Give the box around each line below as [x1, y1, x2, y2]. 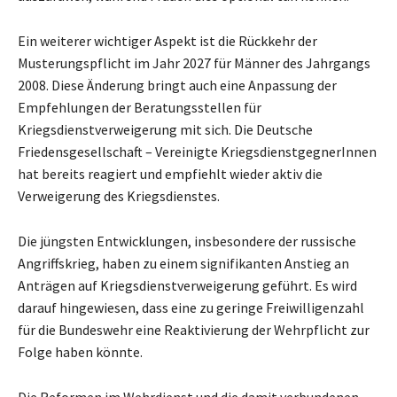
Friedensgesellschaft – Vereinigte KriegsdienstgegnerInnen [18, 142, 377, 160]
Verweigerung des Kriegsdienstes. [18, 186, 220, 205]
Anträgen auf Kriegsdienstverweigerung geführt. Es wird [18, 276, 357, 294]
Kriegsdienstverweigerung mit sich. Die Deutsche [18, 120, 313, 138]
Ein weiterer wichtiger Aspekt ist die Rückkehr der [18, 31, 317, 50]
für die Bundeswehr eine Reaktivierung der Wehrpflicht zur [18, 320, 370, 339]
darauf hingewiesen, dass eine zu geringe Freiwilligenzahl [18, 298, 364, 316]
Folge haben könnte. [18, 342, 143, 361]
